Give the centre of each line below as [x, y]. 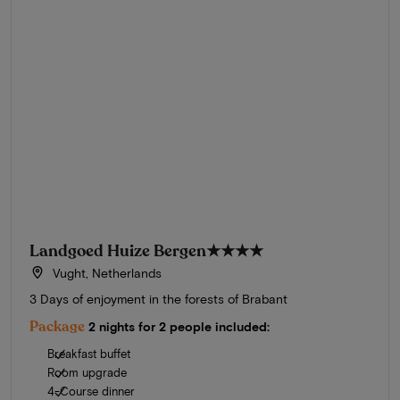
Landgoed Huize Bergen [118, 250]
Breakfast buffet [89, 353]
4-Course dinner [91, 391]
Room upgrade [87, 372]
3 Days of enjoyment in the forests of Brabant [158, 298]
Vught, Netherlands [105, 272]
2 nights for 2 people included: [179, 326]
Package [57, 326]
